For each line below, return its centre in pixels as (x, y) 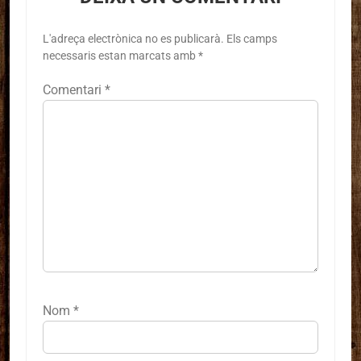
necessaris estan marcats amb (120, 56)
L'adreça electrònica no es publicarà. (133, 39)
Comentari (74, 89)
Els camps (252, 39)
